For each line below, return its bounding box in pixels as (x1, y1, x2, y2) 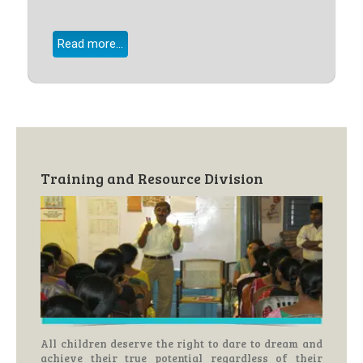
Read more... (58, 36, 123, 52)
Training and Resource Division (41, 169, 263, 189)
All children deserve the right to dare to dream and (41, 336, 322, 352)
